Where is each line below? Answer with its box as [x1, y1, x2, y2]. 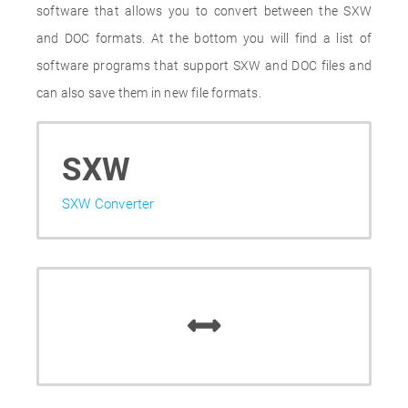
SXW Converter [62, 196, 155, 212]
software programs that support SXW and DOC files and [36, 58, 372, 73]
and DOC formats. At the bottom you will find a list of [36, 31, 372, 46]
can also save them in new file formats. [36, 86, 261, 100]
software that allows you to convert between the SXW [36, 4, 372, 18]
